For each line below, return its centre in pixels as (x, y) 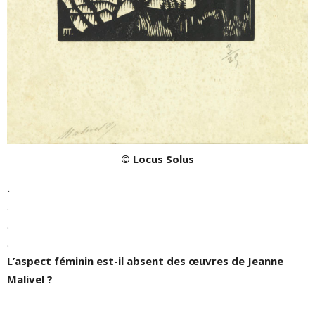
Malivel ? (30, 279)
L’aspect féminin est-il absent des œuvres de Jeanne (145, 261)
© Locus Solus (157, 159)
